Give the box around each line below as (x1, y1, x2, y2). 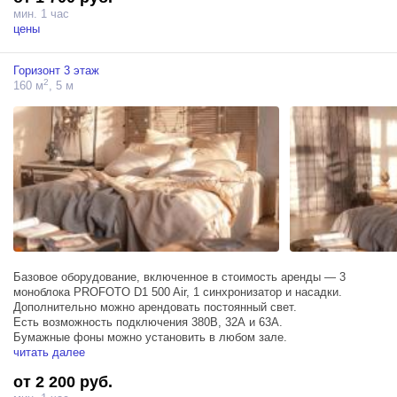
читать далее (13, 346, 85, 360)
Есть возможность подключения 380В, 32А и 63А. (13, 315, 283, 330)
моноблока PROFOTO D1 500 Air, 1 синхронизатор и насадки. (13, 285, 342, 300)
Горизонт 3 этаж (13, 63, 99, 77)
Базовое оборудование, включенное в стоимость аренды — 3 (13, 270, 346, 284)
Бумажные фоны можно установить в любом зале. (13, 331, 287, 345)
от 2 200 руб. (13, 373, 113, 392)
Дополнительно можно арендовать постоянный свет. (13, 300, 297, 315)
